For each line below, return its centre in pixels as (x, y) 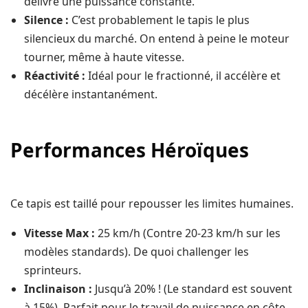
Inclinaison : (58, 289)
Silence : (46, 20)
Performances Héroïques (130, 150)
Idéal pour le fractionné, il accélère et (183, 76)
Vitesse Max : (59, 233)
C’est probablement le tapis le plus (159, 20)
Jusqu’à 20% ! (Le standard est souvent (192, 289)
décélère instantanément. (91, 95)
